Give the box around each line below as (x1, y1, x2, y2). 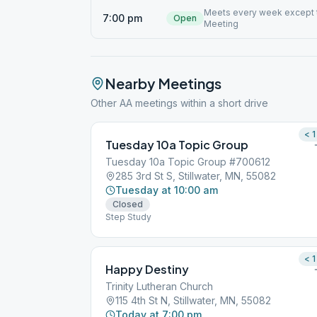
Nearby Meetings (105, 74, 221, 92)
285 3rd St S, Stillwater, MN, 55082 (115, 170, 276, 182)
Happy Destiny (105, 262, 189, 277)
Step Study (105, 212, 151, 222)
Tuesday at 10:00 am (115, 184, 218, 196)
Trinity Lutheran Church (105, 280, 213, 292)
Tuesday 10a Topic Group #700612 (105, 156, 270, 168)
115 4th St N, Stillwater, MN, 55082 (115, 294, 271, 306)
